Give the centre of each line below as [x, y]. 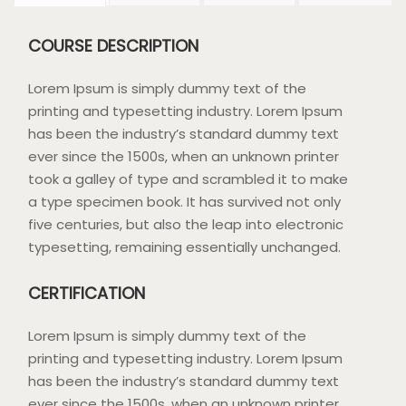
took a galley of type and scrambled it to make [188, 179]
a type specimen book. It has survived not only [184, 201]
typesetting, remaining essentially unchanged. [184, 246]
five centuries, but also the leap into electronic [186, 224]
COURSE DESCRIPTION [113, 45]
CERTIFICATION [87, 293]
